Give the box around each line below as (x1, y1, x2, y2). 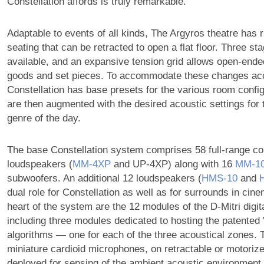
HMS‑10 (201, 173, 237, 184)
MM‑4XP (72, 159, 111, 170)
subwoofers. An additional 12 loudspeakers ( (6, 173, 202, 184)
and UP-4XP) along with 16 (110, 159, 235, 170)
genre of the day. (6, 113, 81, 124)
